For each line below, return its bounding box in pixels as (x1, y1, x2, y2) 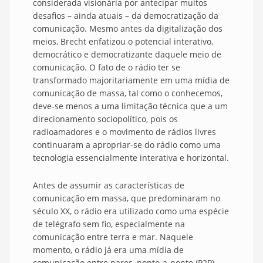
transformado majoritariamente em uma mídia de (33, 75, 230, 86)
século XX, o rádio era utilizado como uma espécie (33, 205, 229, 217)
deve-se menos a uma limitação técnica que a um (33, 100, 228, 112)
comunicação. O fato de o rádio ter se (33, 62, 180, 73)
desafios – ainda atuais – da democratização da (33, 10, 218, 22)
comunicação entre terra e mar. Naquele (33, 231, 193, 243)
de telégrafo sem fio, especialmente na (33, 218, 185, 230)
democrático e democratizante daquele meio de (33, 49, 221, 60)
